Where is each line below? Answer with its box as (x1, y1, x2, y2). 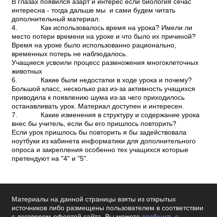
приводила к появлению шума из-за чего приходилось (12, 94, 185, 101)
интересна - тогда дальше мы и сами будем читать (12, 7, 175, 14)
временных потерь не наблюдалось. (12, 50, 127, 58)
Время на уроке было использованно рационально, (12, 42, 176, 49)
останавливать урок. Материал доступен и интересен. (12, 103, 184, 110)
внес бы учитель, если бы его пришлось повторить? (12, 120, 176, 127)
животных (12, 68, 42, 75)
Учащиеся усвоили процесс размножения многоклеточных (12, 59, 199, 66)
